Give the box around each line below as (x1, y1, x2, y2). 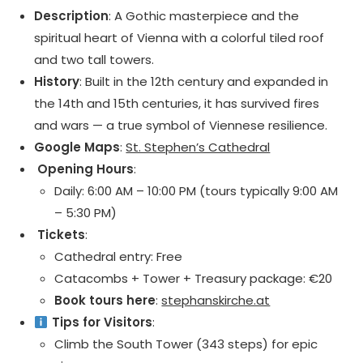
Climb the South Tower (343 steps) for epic (54, 335, 318, 353)
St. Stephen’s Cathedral (126, 139, 271, 156)
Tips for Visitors (48, 314, 152, 331)
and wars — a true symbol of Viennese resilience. (34, 117, 328, 135)
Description (34, 7, 109, 25)
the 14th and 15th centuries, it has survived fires (34, 95, 320, 113)
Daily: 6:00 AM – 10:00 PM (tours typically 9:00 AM (54, 182, 339, 200)
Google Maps (34, 139, 121, 156)
